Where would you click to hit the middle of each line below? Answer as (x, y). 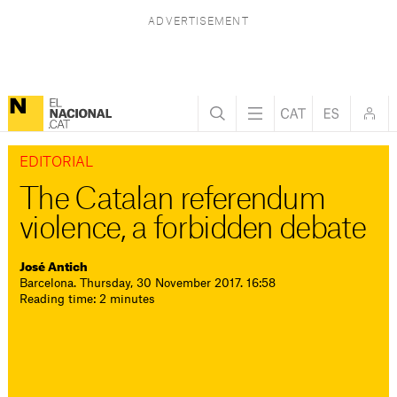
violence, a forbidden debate (192, 230)
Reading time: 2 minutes (88, 299)
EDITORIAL (57, 163)
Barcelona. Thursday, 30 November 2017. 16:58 (148, 283)
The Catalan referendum (172, 200)
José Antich (54, 267)
